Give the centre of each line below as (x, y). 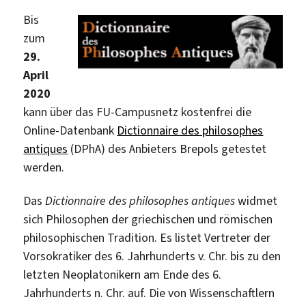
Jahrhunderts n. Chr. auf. (86, 293)
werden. (44, 167)
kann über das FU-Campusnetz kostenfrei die (138, 112)
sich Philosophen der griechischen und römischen (148, 219)
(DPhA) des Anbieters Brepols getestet (167, 149)
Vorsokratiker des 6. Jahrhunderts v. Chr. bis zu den (152, 256)
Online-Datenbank (70, 130)
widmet (256, 201)
